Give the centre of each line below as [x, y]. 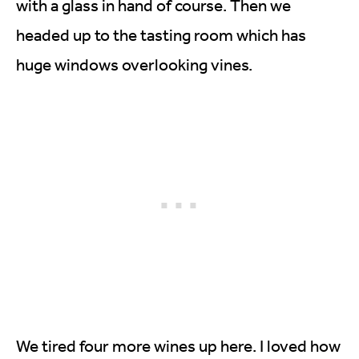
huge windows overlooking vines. [134, 64]
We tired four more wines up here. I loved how [178, 345]
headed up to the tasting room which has [161, 34]
